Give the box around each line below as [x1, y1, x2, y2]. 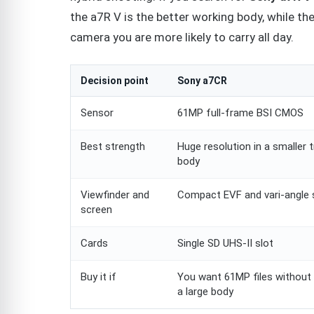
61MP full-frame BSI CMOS [177, 106, 303, 119]
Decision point [81, 74, 149, 86]
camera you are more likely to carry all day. [70, 29, 294, 44]
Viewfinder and [81, 188, 149, 201]
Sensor [81, 106, 114, 119]
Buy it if [81, 270, 116, 283]
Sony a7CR [177, 74, 227, 86]
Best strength [81, 139, 145, 153]
